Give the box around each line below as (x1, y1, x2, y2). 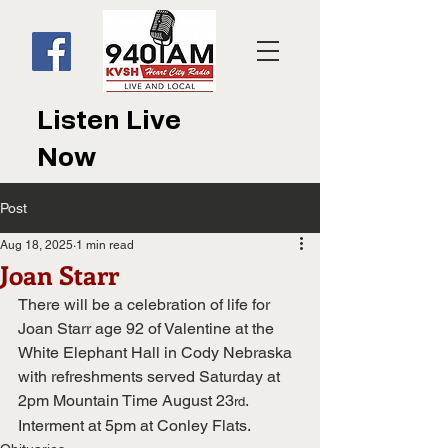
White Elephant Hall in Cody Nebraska (18, 343, 296, 362)
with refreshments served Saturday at (18, 367, 284, 386)
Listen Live (37, 108, 181, 134)
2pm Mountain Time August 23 (18, 391, 234, 410)
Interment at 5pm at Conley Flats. (18, 416, 251, 435)
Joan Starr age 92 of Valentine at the (18, 319, 278, 338)
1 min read (76, 238, 134, 252)
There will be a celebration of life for (18, 295, 274, 314)
